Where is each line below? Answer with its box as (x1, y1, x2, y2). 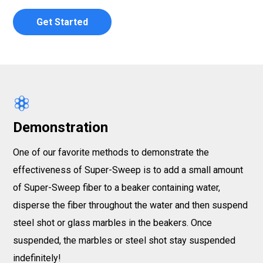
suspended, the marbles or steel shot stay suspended (13, 235, 235, 247)
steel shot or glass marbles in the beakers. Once (13, 217, 212, 229)
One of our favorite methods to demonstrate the (13, 147, 209, 159)
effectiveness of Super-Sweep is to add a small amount (13, 164, 243, 176)
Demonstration (13, 119, 108, 136)
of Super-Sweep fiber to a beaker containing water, (13, 182, 220, 194)
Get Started (36, 16, 88, 28)
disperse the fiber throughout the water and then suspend (13, 200, 248, 211)
